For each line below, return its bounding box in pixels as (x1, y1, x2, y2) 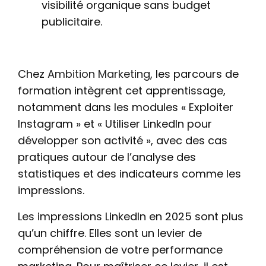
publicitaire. (42, 14, 102, 29)
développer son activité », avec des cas (18, 133, 227, 148)
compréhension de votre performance (18, 242, 223, 257)
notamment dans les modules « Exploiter (18, 100, 233, 115)
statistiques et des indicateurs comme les (18, 166, 241, 181)
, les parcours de (150, 66, 239, 81)
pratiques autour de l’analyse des (18, 150, 196, 164)
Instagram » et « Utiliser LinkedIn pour (18, 116, 212, 131)
